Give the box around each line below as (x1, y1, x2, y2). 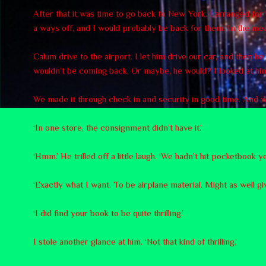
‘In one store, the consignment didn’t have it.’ (33, 122, 202, 132)
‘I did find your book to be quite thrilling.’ (33, 207, 183, 218)
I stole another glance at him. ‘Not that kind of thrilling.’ (33, 236, 237, 246)
